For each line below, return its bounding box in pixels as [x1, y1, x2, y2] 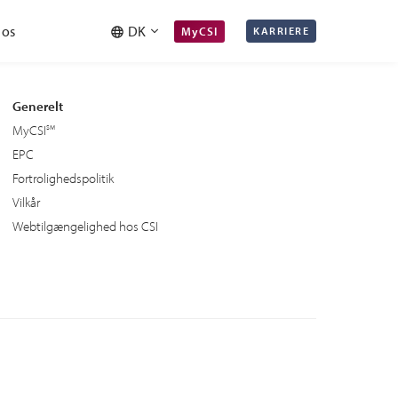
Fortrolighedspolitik [12, 169, 114, 187]
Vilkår [12, 193, 40, 211]
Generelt [12, 97, 63, 115]
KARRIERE [253, 24, 309, 37]
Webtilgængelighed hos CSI [12, 217, 158, 235]
